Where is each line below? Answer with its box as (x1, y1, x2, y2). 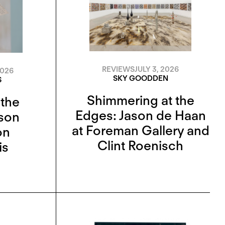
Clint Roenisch (97, 137, 183, 153)
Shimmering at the (86, 92, 194, 108)
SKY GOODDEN (113, 73, 168, 83)
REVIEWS (102, 64, 135, 74)
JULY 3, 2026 (135, 64, 179, 74)
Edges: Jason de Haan (75, 107, 206, 123)
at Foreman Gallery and (71, 122, 209, 138)
